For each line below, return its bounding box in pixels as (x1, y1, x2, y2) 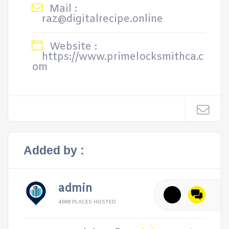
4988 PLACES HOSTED (58, 199, 116, 205)
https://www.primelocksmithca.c (42, 50, 203, 64)
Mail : (47, 2, 77, 16)
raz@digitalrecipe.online (42, 12, 163, 26)
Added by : (24, 144, 84, 157)
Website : (47, 40, 97, 54)
